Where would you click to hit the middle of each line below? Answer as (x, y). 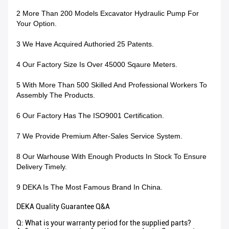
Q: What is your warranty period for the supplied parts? (104, 223)
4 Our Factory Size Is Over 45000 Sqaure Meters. (97, 65)
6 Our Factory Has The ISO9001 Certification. (90, 116)
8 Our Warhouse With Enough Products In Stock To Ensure (111, 157)
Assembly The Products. (56, 95)
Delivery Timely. (42, 167)
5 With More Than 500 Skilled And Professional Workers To (112, 85)
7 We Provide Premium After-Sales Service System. (99, 136)
